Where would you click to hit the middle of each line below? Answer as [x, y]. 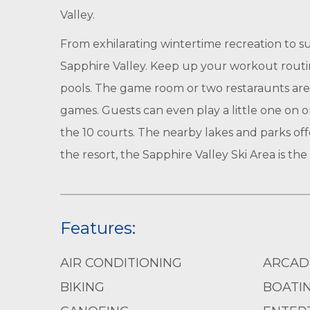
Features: [98, 228]
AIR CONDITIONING [121, 263]
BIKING [82, 287]
